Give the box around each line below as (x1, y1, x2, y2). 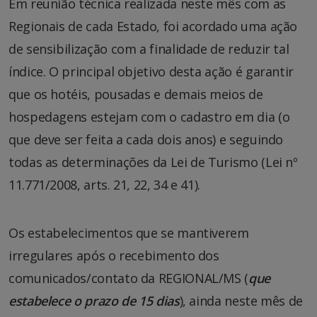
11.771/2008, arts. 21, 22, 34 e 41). (8, 175, 201, 193)
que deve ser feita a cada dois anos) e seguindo (8, 130, 284, 148)
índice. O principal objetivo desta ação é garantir (8, 62, 294, 80)
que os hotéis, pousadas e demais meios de (8, 85, 263, 103)
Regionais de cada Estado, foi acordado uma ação (8, 17, 298, 35)
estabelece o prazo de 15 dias (8, 292, 180, 309)
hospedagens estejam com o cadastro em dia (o (8, 108, 290, 125)
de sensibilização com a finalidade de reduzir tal (8, 40, 289, 57)
